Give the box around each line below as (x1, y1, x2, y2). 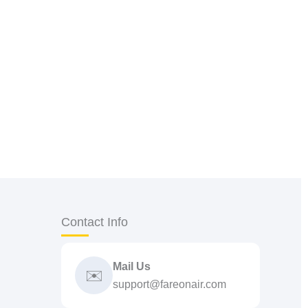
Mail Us (113, 260, 151, 272)
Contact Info (61, 215, 129, 229)
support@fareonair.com (113, 278, 227, 290)
